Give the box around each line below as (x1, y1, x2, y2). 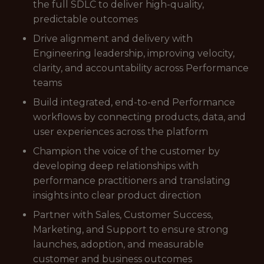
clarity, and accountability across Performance (33, 62, 249, 74)
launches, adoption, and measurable (33, 239, 204, 250)
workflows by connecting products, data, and (33, 111, 246, 123)
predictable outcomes (33, 14, 138, 25)
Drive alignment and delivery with (33, 33, 193, 44)
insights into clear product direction (33, 190, 201, 201)
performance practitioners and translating (33, 175, 230, 186)
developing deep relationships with (33, 160, 199, 171)
